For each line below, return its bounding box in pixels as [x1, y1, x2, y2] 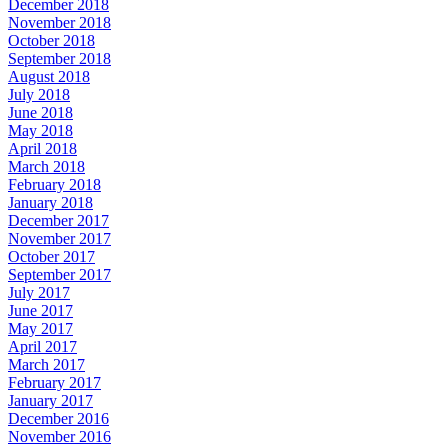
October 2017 [8, 247, 95, 265]
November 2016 [8, 427, 111, 445]
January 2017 [8, 391, 93, 409]
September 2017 [8, 265, 111, 283]
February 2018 [8, 175, 101, 193]
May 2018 [8, 121, 73, 139]
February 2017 [8, 373, 101, 391]
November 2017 [8, 229, 111, 247]
